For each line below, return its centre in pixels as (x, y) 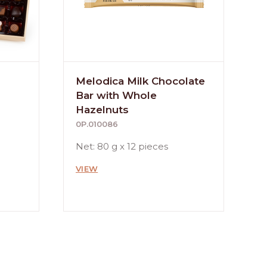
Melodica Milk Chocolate (140, 81)
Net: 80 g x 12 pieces (122, 146)
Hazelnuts (102, 110)
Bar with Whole (116, 95)
